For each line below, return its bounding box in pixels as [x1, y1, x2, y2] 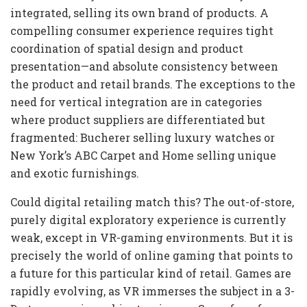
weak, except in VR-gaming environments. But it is [10, 230, 293, 245]
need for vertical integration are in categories [10, 95, 262, 110]
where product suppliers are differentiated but [10, 112, 265, 127]
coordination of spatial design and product [10, 41, 243, 56]
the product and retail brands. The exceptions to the [10, 77, 295, 92]
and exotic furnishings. [10, 166, 139, 181]
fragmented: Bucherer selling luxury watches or [10, 130, 275, 145]
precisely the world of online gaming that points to [10, 248, 293, 263]
